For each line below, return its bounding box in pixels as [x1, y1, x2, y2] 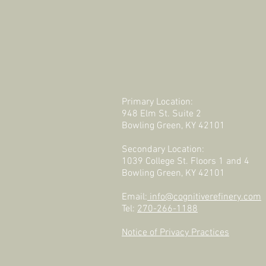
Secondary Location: [122, 144, 204, 156]
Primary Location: [122, 96, 193, 108]
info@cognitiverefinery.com [147, 191, 261, 203]
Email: [122, 191, 147, 203]
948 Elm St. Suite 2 [122, 108, 201, 120]
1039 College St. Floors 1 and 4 [122, 156, 249, 167]
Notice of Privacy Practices [122, 227, 229, 239]
